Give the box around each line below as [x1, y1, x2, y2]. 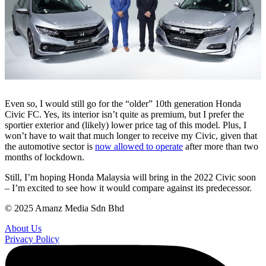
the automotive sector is [5, 141, 95, 152]
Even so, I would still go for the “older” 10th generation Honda [5, 99, 241, 109]
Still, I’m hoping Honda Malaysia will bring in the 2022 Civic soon [5, 172, 256, 183]
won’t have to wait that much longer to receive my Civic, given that [5, 131, 257, 141]
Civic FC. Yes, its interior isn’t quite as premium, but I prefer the [5, 109, 244, 120]
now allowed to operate [95, 141, 183, 152]
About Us [5, 223, 42, 234]
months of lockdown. [5, 152, 84, 163]
